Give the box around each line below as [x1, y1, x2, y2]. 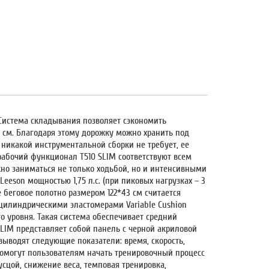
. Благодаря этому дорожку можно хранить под [12, 127, 190, 138]
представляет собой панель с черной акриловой [14, 223, 198, 234]
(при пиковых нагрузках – [100, 175, 202, 186]
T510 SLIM [80, 151, 116, 162]
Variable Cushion [126, 199, 187, 210]
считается [142, 187, 181, 198]
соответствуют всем [116, 151, 192, 162]
